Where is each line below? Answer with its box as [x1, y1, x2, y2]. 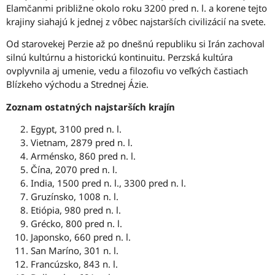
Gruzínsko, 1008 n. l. [31, 190, 118, 203]
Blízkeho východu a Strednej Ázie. [6, 78, 149, 91]
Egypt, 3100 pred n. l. [31, 122, 122, 135]
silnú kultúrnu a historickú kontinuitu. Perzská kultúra [6, 51, 233, 64]
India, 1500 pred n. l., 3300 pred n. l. [31, 176, 186, 189]
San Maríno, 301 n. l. [31, 244, 118, 257]
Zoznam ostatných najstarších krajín [6, 100, 175, 113]
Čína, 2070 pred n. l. [31, 163, 117, 176]
